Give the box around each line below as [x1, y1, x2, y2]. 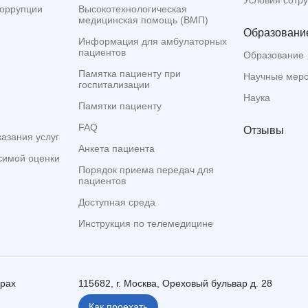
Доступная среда [78, 197, 155, 208]
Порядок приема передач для [78, 164, 214, 176]
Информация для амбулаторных [78, 36, 227, 47]
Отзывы [243, 124, 284, 137]
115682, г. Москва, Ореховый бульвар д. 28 [78, 278, 272, 289]
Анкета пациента [78, 143, 155, 155]
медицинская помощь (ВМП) [78, 14, 208, 26]
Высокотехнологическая [78, 3, 187, 15]
